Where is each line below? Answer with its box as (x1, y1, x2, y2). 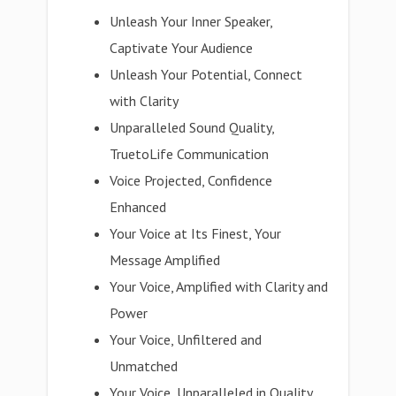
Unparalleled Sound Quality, (110, 118, 275, 136)
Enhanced (110, 198, 167, 216)
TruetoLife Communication (110, 145, 270, 163)
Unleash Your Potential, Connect (110, 65, 303, 83)
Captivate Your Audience (110, 39, 254, 57)
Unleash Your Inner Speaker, (110, 12, 273, 30)
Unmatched (110, 357, 179, 375)
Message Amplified (110, 251, 221, 269)
